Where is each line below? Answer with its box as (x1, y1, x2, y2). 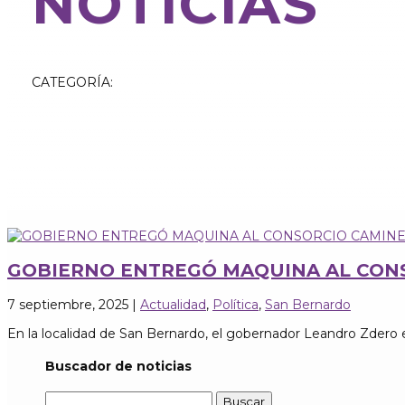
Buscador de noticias (45, 358, 192, 375)
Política (212, 296, 259, 313)
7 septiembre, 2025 (7, 296, 128, 313)
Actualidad (140, 296, 206, 313)
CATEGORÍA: (31, 73, 113, 90)
